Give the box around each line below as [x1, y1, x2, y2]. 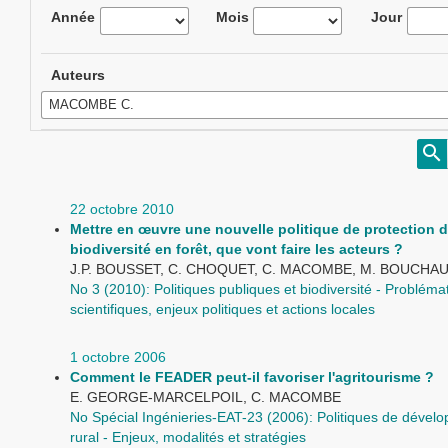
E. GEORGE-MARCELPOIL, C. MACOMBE [70, 389, 341, 405]
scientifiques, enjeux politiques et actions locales [70, 301, 375, 317]
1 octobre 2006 [70, 349, 166, 365]
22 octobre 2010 [70, 201, 174, 217]
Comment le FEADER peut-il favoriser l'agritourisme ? [70, 369, 434, 385]
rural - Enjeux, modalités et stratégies [70, 429, 306, 445]
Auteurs [51, 67, 105, 83]
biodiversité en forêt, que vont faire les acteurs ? [70, 241, 403, 257]
